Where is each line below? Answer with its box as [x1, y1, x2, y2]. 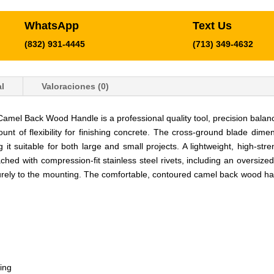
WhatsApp [24, 19, 80, 32]
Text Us [192, 19, 232, 32]
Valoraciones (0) [42, 81, 109, 91]
